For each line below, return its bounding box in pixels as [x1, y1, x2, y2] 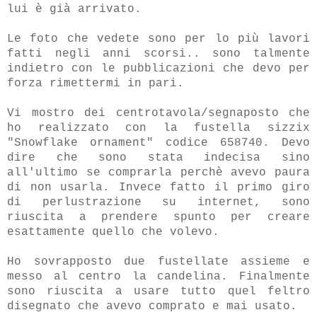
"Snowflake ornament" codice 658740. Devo [7, 136, 310, 149]
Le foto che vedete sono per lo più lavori [7, 32, 310, 45]
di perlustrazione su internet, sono [7, 195, 310, 209]
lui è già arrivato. [7, 2, 149, 16]
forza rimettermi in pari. [7, 76, 184, 90]
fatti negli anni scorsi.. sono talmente [7, 47, 310, 60]
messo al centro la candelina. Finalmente [7, 270, 310, 283]
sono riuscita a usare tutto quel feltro [7, 284, 310, 298]
